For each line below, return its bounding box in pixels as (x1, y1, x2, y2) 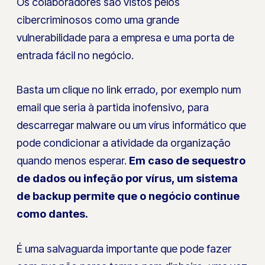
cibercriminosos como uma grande (17, 13, 180, 26)
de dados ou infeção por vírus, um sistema (17, 172, 238, 185)
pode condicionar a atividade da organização (17, 137, 231, 150)
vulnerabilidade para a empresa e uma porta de (17, 31, 235, 44)
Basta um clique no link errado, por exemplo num (17, 83, 241, 96)
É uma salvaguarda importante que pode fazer (17, 243, 232, 256)
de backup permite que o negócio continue (17, 190, 240, 203)
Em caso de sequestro (127, 154, 246, 167)
